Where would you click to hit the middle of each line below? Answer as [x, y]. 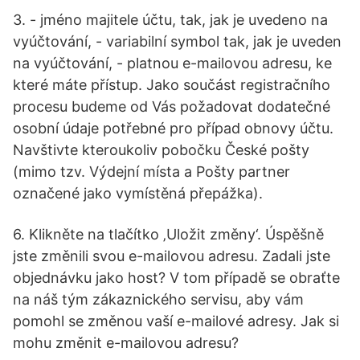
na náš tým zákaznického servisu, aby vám [158, 299]
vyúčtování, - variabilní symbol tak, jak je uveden [177, 41]
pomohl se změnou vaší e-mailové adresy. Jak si [176, 321]
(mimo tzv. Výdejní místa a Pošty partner [151, 172]
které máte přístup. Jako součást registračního [172, 85]
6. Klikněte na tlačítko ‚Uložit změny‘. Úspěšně [168, 234]
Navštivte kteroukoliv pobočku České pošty [161, 150]
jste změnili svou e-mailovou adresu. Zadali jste [172, 256]
